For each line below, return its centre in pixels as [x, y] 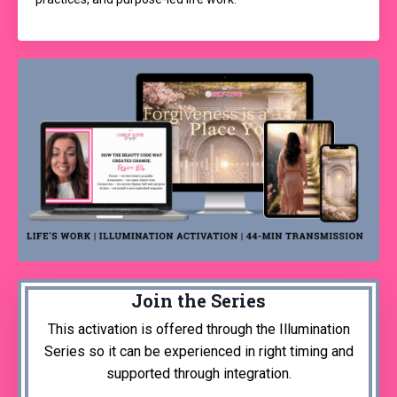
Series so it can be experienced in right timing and [198, 352]
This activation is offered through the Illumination [198, 330]
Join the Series [198, 301]
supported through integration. [198, 374]
